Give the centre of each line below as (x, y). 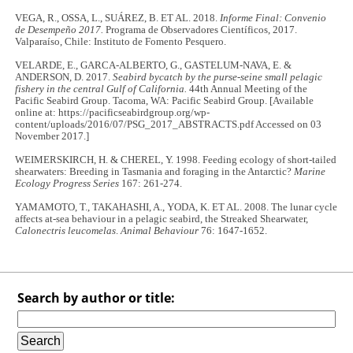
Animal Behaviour (160, 230)
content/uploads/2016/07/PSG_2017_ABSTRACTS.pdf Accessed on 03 (169, 124)
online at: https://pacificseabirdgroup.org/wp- (113, 112)
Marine (310, 171)
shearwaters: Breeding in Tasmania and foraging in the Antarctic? (155, 171)
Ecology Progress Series (67, 183)
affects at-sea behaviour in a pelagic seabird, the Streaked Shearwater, (162, 219)
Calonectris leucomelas (66, 230)
